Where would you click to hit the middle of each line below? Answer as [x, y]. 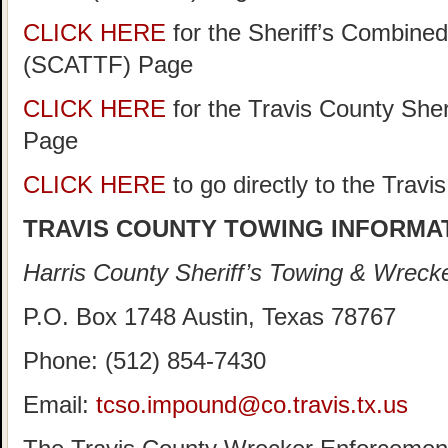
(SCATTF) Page [108, 64]
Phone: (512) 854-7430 [144, 360]
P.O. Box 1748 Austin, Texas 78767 [209, 316]
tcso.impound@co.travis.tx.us [252, 404]
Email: [59, 404]
